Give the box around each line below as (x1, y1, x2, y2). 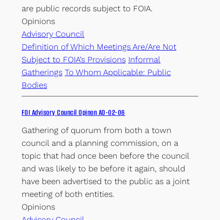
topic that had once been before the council (21, 150, 189, 161)
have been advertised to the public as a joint (21, 176, 190, 186)
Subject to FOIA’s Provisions (21, 54, 126, 64)
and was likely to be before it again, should (21, 163, 185, 173)
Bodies (21, 80, 47, 90)
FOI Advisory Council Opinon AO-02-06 (21, 107, 125, 117)
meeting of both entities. (21, 189, 114, 199)
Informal (128, 54, 161, 64)
